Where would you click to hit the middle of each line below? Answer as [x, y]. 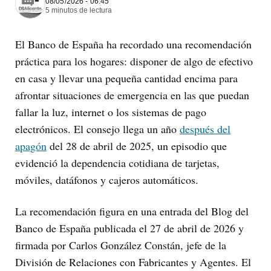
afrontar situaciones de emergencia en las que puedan [132, 95]
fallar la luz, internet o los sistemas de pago [111, 112]
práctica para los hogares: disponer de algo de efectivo [134, 61]
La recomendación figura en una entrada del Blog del [132, 211]
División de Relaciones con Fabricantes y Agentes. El [133, 262]
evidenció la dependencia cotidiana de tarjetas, [117, 162]
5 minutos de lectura [79, 10]
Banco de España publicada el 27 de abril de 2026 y [129, 228]
